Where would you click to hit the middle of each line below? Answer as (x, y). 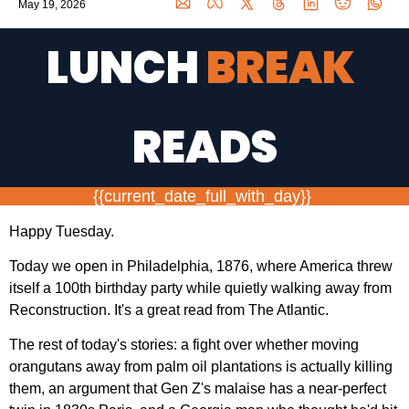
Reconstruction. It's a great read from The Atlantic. (169, 310)
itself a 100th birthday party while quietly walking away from (200, 288)
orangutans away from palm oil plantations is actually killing (201, 367)
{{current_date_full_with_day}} (204, 196)
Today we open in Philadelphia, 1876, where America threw (201, 266)
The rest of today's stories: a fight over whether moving (184, 345)
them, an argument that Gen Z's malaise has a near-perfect (198, 388)
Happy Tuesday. (62, 231)
